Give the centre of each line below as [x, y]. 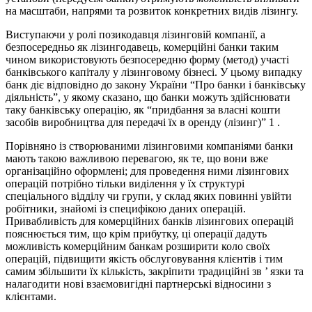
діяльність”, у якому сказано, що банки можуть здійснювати [148, 97]
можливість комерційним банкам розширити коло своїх [138, 247]
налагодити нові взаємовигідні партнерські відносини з [138, 284]
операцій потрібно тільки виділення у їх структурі [125, 184]
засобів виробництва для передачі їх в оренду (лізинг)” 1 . [143, 123]
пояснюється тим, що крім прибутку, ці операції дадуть [136, 234]
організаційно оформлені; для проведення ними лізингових [147, 171]
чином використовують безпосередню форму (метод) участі [147, 60]
